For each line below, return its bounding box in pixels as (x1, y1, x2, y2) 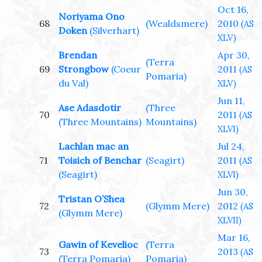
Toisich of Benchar (58, 154, 142, 167)
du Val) (58, 77, 88, 89)
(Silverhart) (89, 25, 139, 37)
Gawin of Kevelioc (58, 239, 138, 251)
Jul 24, (218, 140, 244, 153)
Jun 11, (218, 95, 245, 107)
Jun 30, (218, 186, 248, 198)
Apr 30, (218, 49, 250, 61)
